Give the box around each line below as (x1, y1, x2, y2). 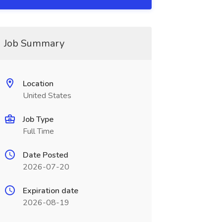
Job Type (22, 114, 54, 125)
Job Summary (3, 37, 64, 50)
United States (22, 90, 71, 101)
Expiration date (22, 185, 78, 196)
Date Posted (22, 150, 68, 161)
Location (22, 78, 54, 89)
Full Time (22, 126, 54, 137)
